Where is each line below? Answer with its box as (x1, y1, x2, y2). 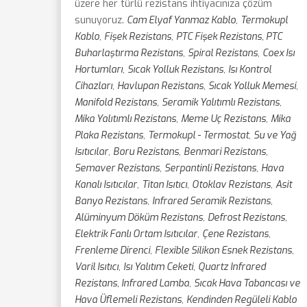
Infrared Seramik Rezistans (152, 195, 271, 208)
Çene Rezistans (202, 228, 269, 241)
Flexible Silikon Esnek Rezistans (155, 244, 292, 257)
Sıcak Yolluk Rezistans (127, 63, 223, 76)
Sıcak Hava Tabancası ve (194, 277, 300, 290)
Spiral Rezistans (188, 47, 258, 60)
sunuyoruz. (75, 14, 127, 27)
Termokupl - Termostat (148, 129, 249, 142)
